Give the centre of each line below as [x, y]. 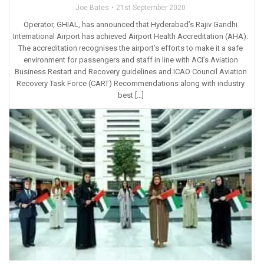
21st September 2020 [151, 7]
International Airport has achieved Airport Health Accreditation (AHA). [131, 36]
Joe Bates [92, 7]
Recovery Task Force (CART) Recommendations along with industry [131, 83]
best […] [131, 95]
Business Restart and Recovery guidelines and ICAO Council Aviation [131, 71]
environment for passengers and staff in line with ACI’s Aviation [131, 60]
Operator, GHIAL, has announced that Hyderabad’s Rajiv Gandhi [131, 24]
